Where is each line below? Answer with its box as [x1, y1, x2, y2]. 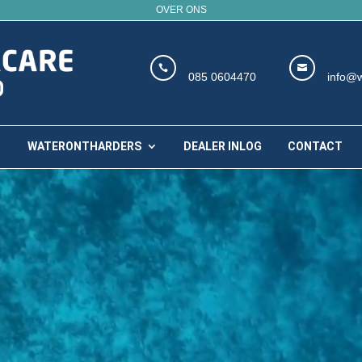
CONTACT [287, 139, 343, 153]
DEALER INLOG [183, 139, 262, 153]
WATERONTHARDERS [27, 139, 141, 153]
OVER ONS [155, 4, 207, 15]
